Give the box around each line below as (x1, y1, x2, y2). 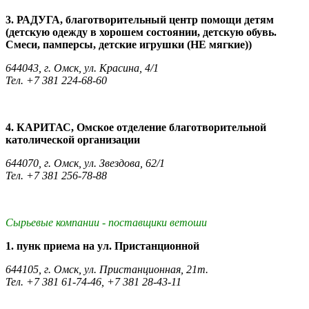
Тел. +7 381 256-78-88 (6, 169, 107, 181)
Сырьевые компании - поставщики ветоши (6, 216, 207, 228)
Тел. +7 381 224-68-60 (6, 74, 107, 86)
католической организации (6, 133, 140, 146)
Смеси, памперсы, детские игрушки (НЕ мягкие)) (6, 38, 252, 50)
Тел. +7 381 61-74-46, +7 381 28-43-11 (6, 275, 184, 288)
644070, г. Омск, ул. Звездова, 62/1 (6, 157, 165, 169)
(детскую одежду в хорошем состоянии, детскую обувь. (6, 26, 277, 38)
